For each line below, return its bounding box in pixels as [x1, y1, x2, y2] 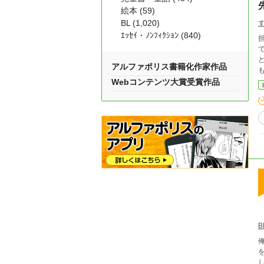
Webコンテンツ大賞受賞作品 [111, 77, 220, 87]
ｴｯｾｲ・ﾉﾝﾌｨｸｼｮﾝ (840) [121, 31, 201, 40]
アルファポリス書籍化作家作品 [111, 62, 227, 71]
